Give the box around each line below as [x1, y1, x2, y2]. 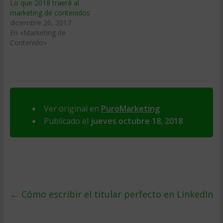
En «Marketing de [9, 28, 66, 37]
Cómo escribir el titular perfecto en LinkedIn [18, 188, 213, 200]
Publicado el [43, 115, 91, 126]
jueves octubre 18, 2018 [90, 115, 183, 126]
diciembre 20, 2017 [9, 18, 71, 27]
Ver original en [43, 103, 101, 114]
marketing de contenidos [9, 8, 90, 17]
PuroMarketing [101, 103, 160, 114]
